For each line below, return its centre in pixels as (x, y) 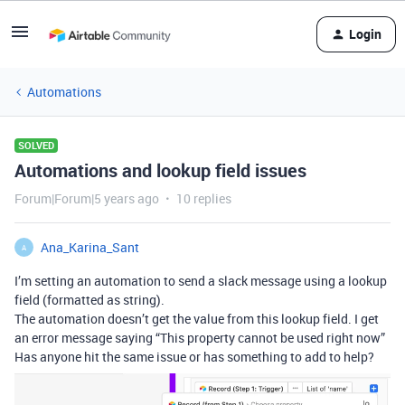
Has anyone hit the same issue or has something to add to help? (194, 357)
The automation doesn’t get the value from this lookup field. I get (197, 319)
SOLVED (36, 145)
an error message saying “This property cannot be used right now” (200, 338)
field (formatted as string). (89, 300)
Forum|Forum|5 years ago (87, 198)
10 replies (204, 198)
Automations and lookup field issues (160, 170)
